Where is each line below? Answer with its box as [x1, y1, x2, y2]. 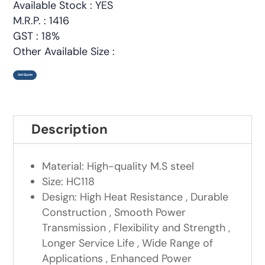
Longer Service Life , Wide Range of [42, 236, 214, 251]
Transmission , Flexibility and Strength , [42, 221, 231, 235]
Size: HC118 [42, 174, 95, 189]
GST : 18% [13, 29, 60, 44]
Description [31, 121, 108, 138]
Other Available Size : [13, 44, 115, 59]
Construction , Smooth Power [42, 205, 186, 220]
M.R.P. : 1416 [13, 14, 70, 28]
